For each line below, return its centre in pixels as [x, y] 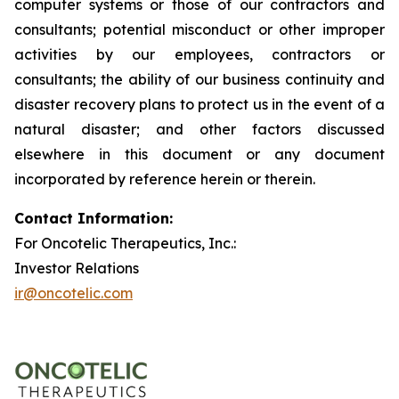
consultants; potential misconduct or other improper [199, 29]
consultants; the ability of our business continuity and [199, 79]
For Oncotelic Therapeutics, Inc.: [125, 243]
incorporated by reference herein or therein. [165, 179]
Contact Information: [94, 218]
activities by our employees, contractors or [199, 54]
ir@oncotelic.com [73, 293]
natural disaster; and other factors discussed [199, 129]
